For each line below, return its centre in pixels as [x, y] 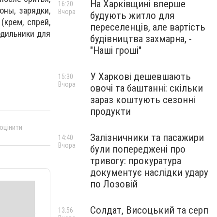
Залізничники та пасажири [147, 138]
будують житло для [132, 15]
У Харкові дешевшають [140, 77]
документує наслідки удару [149, 172]
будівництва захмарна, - [141, 39]
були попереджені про [138, 149]
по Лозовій [114, 184]
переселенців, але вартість [148, 27]
